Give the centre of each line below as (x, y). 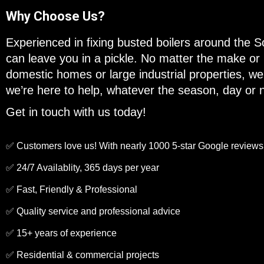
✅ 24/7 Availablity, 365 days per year (82, 168)
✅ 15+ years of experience (62, 233)
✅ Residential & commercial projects (82, 255)
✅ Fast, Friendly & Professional (72, 189)
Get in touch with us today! (76, 112)
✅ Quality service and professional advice (93, 211)
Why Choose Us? (55, 16)
